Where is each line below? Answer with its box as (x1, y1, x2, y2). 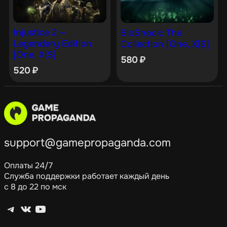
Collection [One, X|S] (120, 38, 209, 50)
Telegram (5, 201, 15, 216)
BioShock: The (120, 27, 182, 39)
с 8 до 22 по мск (4, 181, 66, 192)
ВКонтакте (19, 201, 27, 216)
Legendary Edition (13, 38, 92, 50)
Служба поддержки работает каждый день (4, 170, 169, 181)
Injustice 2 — (13, 27, 66, 39)
